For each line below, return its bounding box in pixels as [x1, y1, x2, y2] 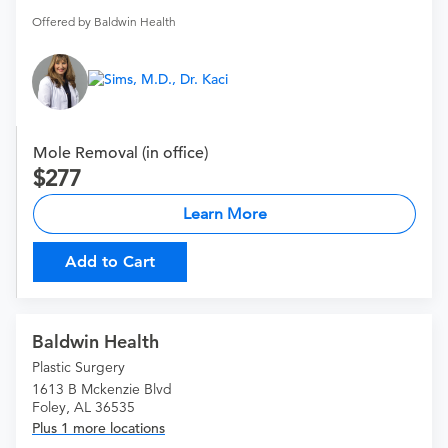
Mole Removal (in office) [33, 143, 208, 164]
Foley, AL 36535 [32, 398, 135, 417]
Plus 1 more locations [32, 419, 165, 438]
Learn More [182, 204, 267, 224]
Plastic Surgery [32, 358, 125, 377]
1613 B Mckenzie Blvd [32, 380, 172, 399]
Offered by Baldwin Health [32, 14, 176, 30]
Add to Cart [65, 252, 155, 272]
